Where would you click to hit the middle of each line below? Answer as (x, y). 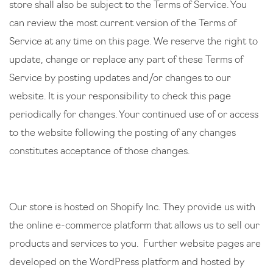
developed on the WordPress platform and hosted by (127, 263)
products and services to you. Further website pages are (135, 244)
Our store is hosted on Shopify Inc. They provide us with (132, 208)
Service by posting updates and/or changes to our (120, 79)
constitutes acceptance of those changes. (101, 152)
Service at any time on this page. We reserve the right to (133, 42)
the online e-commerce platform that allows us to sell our (134, 226)
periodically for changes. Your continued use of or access (134, 115)
